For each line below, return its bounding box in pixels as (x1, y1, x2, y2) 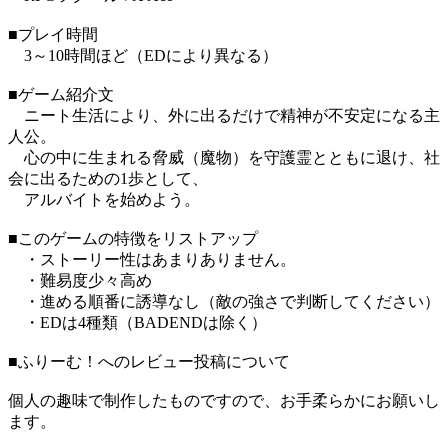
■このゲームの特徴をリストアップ (8, 230, 258, 248)
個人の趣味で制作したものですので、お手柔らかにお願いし (8, 392, 440, 410)
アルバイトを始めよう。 (8, 191, 200, 209)
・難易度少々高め (8, 272, 152, 290)
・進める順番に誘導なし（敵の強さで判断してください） (8, 293, 440, 311)
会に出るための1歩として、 (8, 170, 208, 188)
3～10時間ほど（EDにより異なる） (8, 47, 278, 65)
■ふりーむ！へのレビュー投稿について (8, 353, 290, 371)
